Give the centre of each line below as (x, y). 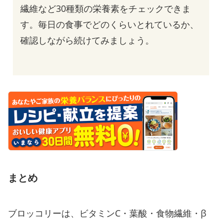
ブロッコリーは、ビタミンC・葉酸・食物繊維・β (107, 213)
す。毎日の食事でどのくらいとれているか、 (110, 25)
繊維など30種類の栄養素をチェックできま (106, 9)
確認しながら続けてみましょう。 (87, 40)
